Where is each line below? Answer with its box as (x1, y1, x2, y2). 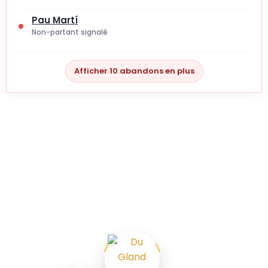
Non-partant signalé (32, 26, 108, 37)
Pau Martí (32, 13, 78, 26)
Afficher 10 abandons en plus (74, 65, 194, 77)
